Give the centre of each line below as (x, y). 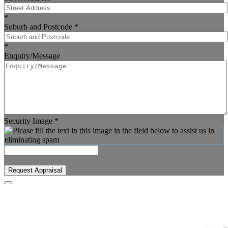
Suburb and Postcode (39, 27)
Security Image (29, 121)
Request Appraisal (35, 170)
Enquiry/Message (32, 56)
